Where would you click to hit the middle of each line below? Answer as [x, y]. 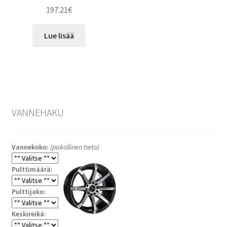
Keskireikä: [29, 214]
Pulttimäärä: [32, 169]
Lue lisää [59, 35]
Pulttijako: [28, 191]
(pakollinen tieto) [74, 147]
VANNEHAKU [37, 112]
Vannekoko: [31, 147]
